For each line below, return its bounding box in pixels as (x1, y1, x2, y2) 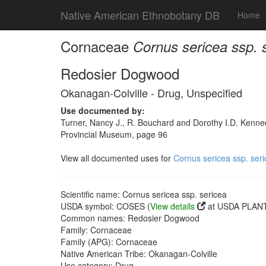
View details (150, 200, 195, 212)
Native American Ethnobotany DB (61, 7, 220, 23)
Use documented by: (61, 104, 145, 116)
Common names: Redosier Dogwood (61, 212, 199, 224)
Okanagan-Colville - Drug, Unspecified (61, 85, 242, 100)
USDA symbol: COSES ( (61, 200, 150, 212)
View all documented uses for (61, 152, 173, 164)
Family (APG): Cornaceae (61, 236, 157, 248)
